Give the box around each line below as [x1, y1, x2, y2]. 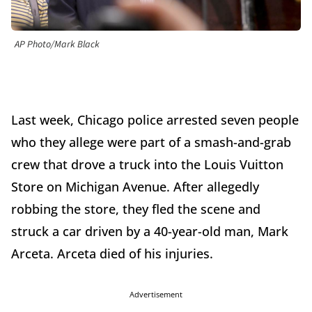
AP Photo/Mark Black [15, 38, 100, 52]
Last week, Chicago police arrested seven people [11, 111, 299, 129]
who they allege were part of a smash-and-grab [11, 134, 291, 151]
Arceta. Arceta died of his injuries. [11, 245, 213, 263]
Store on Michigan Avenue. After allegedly [11, 178, 259, 196]
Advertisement [130, 289, 182, 300]
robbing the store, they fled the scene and [11, 201, 260, 218]
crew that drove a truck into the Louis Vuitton [11, 156, 283, 173]
